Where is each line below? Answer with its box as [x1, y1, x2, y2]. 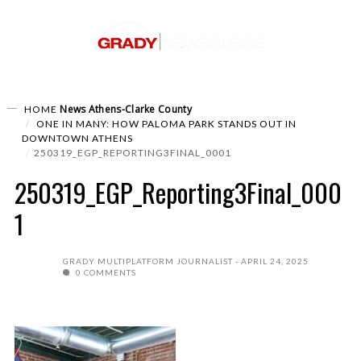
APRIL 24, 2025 [241, 256, 309, 266]
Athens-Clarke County [88, 102, 192, 116]
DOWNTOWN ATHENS [22, 132, 133, 144]
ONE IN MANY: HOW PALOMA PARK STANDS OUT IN [34, 118, 297, 130]
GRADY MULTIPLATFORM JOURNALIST [63, 256, 233, 266]
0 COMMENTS [73, 268, 136, 277]
